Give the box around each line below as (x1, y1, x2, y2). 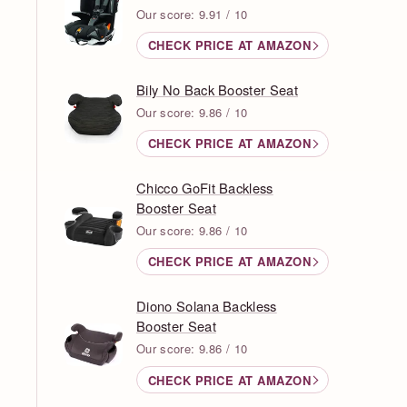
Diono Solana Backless (136, 296, 277, 315)
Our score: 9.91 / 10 (136, 5, 248, 23)
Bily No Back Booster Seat (136, 79, 298, 99)
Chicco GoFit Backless (136, 177, 273, 197)
